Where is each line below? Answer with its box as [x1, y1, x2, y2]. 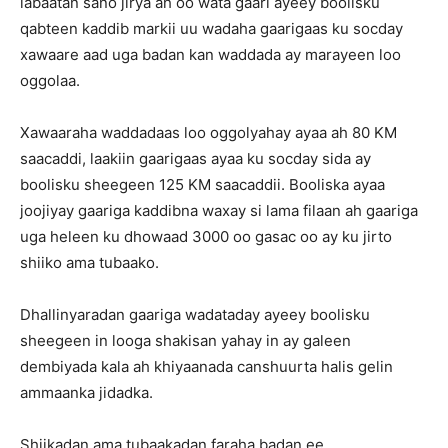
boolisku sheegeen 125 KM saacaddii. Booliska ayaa [20, 175, 385, 194]
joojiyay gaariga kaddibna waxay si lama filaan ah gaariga [20, 201, 418, 220]
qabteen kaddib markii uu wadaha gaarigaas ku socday [20, 19, 403, 38]
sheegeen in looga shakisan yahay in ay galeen [20, 331, 351, 350]
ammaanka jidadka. [20, 383, 153, 402]
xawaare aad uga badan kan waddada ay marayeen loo [20, 45, 401, 64]
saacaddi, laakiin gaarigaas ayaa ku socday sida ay [20, 149, 371, 168]
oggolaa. [20, 71, 80, 90]
